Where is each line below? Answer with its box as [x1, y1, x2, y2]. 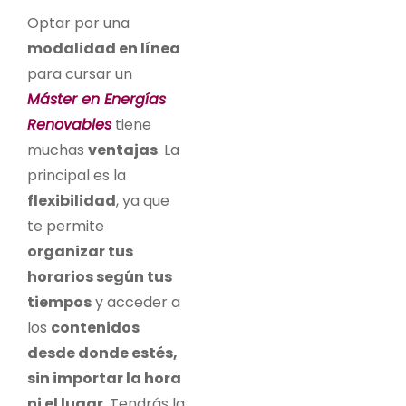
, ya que [116, 189, 169, 211]
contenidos [51, 316, 140, 338]
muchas [27, 139, 88, 160]
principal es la [27, 164, 126, 186]
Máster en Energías [27, 88, 166, 110]
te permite [27, 215, 104, 237]
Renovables [27, 113, 111, 135]
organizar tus [27, 240, 133, 262]
